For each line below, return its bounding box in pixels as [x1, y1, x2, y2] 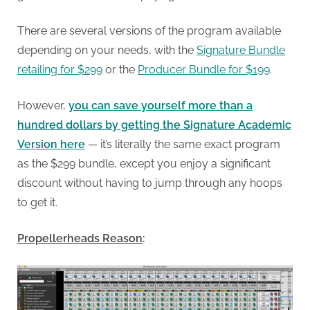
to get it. [17, 196, 57, 210]
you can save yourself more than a [69, 99, 253, 113]
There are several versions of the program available [17, 24, 281, 38]
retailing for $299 [17, 63, 102, 77]
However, [17, 99, 69, 113]
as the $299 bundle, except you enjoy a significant [17, 157, 271, 171]
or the [102, 63, 138, 77]
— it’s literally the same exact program [85, 138, 280, 152]
